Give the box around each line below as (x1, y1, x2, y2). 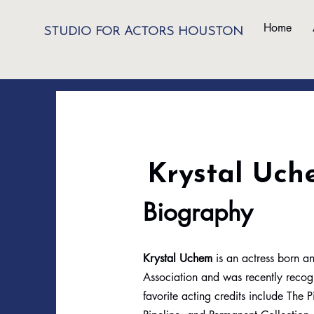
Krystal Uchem (143, 250, 212, 266)
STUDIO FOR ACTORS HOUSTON (43, 25, 243, 39)
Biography (143, 196, 252, 228)
